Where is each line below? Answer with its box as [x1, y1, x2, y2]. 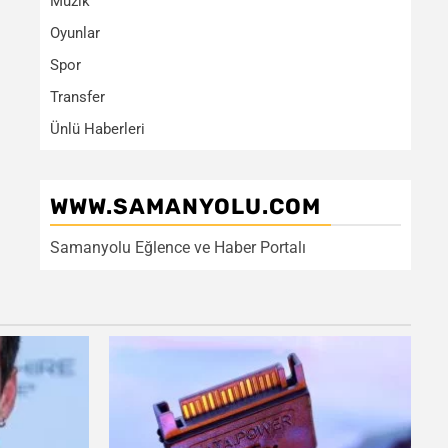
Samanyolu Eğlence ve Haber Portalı [50, 238, 306, 257]
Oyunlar [50, 24, 100, 42]
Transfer [50, 88, 105, 106]
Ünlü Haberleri [50, 120, 145, 138]
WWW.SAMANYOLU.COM [50, 193, 321, 220]
